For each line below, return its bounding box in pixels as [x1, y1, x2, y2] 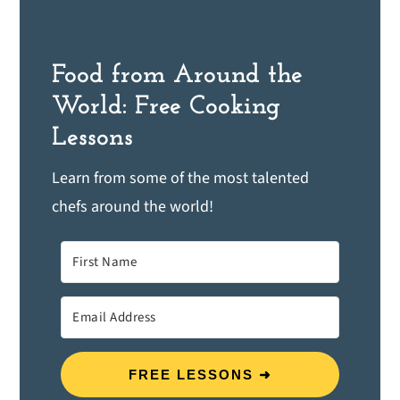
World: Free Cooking [52, 94, 281, 121]
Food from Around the [52, 62, 304, 89]
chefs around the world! [52, 196, 214, 219]
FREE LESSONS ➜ [128, 367, 272, 383]
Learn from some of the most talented [52, 167, 310, 190]
